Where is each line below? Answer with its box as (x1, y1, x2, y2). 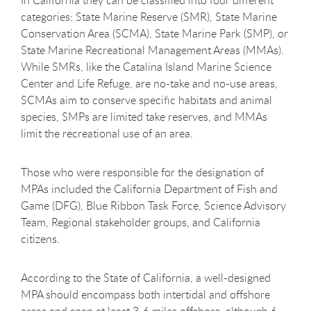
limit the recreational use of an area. (21, 126, 193, 142)
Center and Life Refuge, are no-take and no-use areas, (21, 76, 278, 92)
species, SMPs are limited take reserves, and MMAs (21, 109, 267, 125)
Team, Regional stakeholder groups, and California (21, 215, 260, 230)
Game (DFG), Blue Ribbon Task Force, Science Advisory (21, 198, 286, 214)
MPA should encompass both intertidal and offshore (21, 287, 270, 303)
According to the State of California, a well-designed (21, 270, 271, 286)
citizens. (21, 231, 60, 247)
